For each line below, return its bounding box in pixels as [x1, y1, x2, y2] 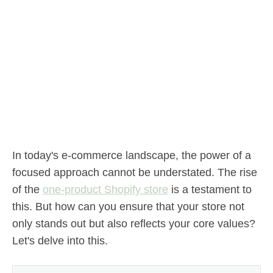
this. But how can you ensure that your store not [12, 200, 244, 213]
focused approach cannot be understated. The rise [12, 166, 257, 179]
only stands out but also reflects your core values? [12, 218, 255, 230]
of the [12, 183, 43, 196]
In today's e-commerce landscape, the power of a [12, 149, 251, 161]
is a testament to [168, 183, 252, 196]
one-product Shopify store [43, 183, 168, 196]
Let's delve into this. [12, 235, 108, 247]
